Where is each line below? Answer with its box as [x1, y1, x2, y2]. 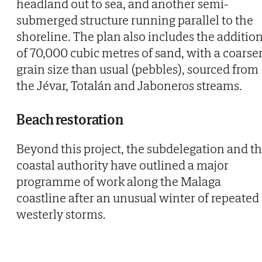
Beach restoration [16, 111, 123, 129]
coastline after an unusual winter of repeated [16, 189, 259, 206]
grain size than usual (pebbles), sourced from [16, 61, 258, 78]
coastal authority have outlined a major [16, 157, 229, 174]
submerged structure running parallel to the [16, 12, 253, 29]
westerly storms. [16, 206, 106, 223]
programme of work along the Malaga [16, 173, 221, 190]
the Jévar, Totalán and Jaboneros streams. [16, 77, 242, 94]
